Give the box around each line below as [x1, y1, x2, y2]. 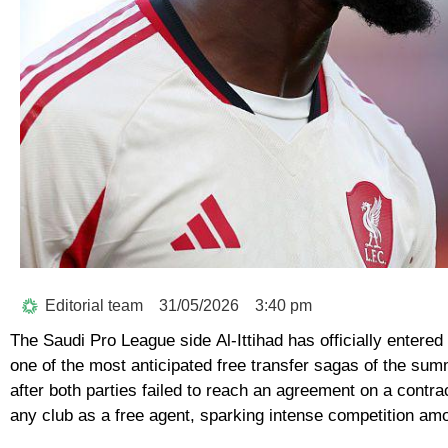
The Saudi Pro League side [10, 330, 216, 350]
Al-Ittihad [216, 330, 283, 350]
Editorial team [45, 296, 143, 314]
